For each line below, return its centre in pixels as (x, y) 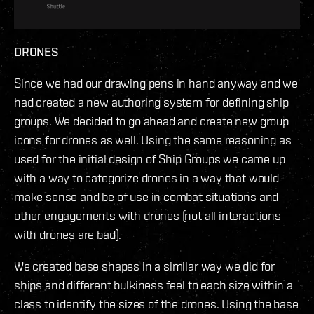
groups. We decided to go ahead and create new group (151, 121)
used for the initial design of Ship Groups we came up (150, 158)
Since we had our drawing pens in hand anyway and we (156, 83)
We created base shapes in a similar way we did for (145, 266)
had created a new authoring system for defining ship (151, 102)
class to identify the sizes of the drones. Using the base (156, 303)
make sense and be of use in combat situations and (146, 196)
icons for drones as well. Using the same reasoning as (153, 139)
